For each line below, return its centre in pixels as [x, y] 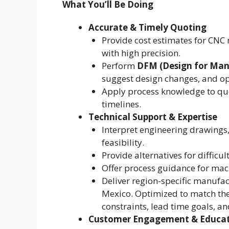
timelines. [121, 104]
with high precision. [141, 53]
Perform [119, 66]
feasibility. [123, 143]
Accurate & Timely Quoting [147, 28]
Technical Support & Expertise [153, 117]
